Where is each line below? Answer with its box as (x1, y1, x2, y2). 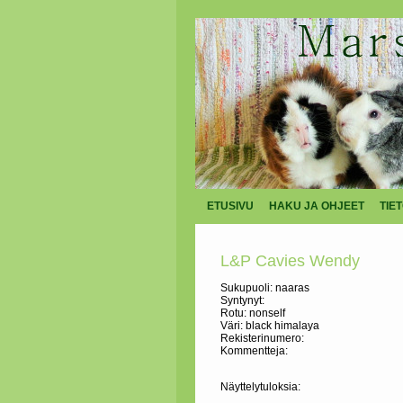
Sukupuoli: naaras (220, 282, 309, 294)
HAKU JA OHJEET (268, 200, 364, 212)
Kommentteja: (220, 345, 288, 357)
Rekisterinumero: (220, 332, 304, 345)
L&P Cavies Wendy (220, 252, 360, 270)
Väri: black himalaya (220, 319, 319, 332)
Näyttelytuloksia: (220, 381, 300, 393)
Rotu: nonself (220, 307, 285, 319)
